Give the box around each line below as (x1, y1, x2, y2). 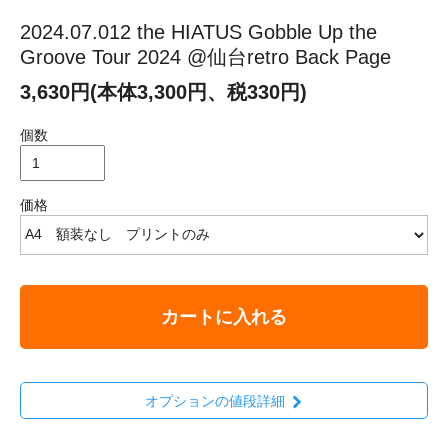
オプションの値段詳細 (144, 393, 285, 410)
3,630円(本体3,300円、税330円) (20, 80, 307, 103)
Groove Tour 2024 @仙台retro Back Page (20, 45, 391, 68)
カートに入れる (161, 306, 287, 327)
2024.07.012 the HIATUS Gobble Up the (20, 20, 377, 43)
